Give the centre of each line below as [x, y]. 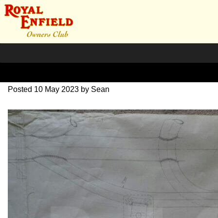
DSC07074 [46, 65]
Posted [21, 89]
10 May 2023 [56, 89]
